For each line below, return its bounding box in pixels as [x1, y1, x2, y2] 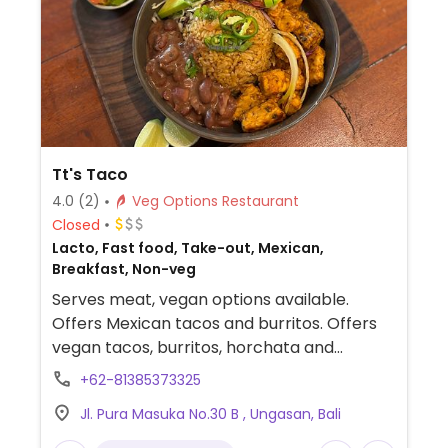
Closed [51, 214, 100, 235]
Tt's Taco [51, 163, 128, 186]
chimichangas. [51, 360, 165, 383]
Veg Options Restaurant [221, 191, 299, 211]
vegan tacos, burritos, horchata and [51, 336, 334, 359]
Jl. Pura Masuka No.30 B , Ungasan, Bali [79, 404, 341, 424]
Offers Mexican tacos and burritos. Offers [51, 312, 377, 335]
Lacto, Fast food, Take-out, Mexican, [51, 238, 324, 258]
